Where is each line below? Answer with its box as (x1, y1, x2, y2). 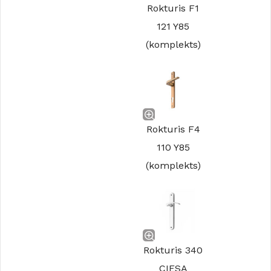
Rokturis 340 (143, 244, 203, 256)
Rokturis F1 (147, 2, 199, 14)
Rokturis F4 (146, 123, 200, 135)
